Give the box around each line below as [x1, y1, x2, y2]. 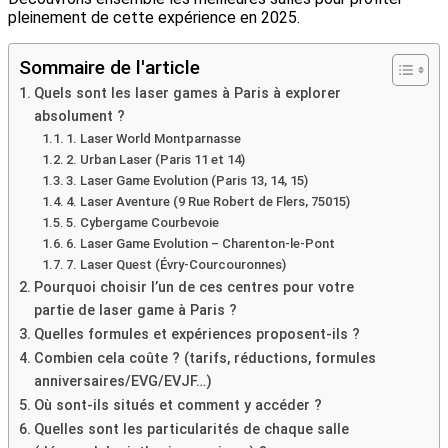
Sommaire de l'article [19, 55, 200, 79]
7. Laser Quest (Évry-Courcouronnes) [66, 256, 287, 272]
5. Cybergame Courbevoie [66, 214, 220, 230]
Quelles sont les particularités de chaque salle [33, 420, 349, 438]
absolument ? [33, 107, 125, 125]
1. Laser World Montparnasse [66, 130, 242, 146]
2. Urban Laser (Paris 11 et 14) [66, 151, 246, 167]
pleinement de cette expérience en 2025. [8, 7, 300, 27]
